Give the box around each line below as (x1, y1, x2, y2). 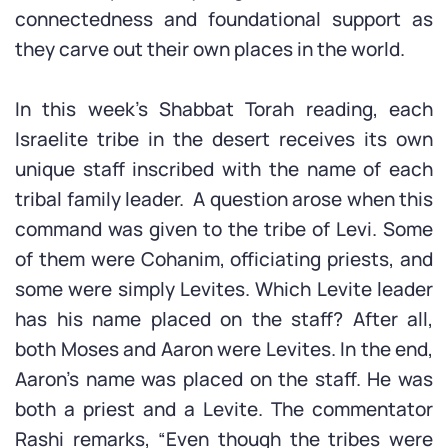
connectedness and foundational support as (15, 6, 433, 32)
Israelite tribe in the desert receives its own (15, 126, 433, 152)
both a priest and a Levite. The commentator (15, 396, 433, 422)
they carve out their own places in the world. (15, 36, 405, 62)
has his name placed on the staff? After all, (15, 306, 433, 332)
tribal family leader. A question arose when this (15, 186, 433, 212)
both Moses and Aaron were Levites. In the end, (15, 336, 433, 362)
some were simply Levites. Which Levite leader (15, 276, 433, 302)
